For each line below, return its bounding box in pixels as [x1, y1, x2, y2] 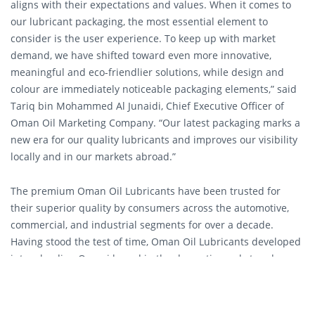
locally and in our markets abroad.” [11, 149, 176, 163]
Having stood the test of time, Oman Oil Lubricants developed [11, 235, 301, 249]
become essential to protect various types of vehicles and [11, 285, 281, 300]
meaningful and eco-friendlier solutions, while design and [11, 65, 284, 79]
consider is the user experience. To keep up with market [11, 31, 276, 45]
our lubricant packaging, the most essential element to [11, 14, 268, 28]
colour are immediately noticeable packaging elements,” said [11, 82, 297, 96]
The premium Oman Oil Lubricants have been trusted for [11, 184, 281, 198]
